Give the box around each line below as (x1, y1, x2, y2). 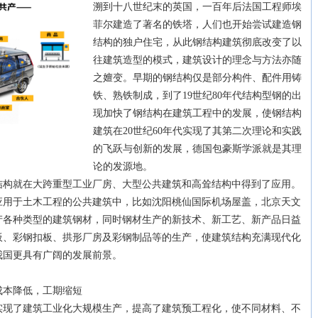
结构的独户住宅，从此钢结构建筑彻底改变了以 (93, 37, 302, 48)
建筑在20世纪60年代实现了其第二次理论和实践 (93, 126, 302, 136)
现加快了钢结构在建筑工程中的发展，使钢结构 (93, 108, 302, 119)
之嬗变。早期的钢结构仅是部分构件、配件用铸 (93, 72, 302, 83)
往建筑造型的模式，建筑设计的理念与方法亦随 (93, 55, 302, 65)
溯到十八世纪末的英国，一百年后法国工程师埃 (93, 1, 302, 12)
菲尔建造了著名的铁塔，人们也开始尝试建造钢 (93, 19, 302, 30)
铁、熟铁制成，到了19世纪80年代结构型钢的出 (93, 90, 302, 101)
